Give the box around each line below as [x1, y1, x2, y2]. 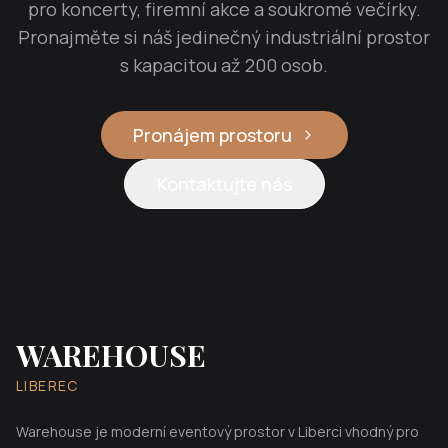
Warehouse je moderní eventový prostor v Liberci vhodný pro [16, 422, 419, 441]
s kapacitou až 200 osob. [120, 53, 328, 77]
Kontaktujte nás [156, 172, 292, 196]
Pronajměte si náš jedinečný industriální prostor [18, 25, 430, 49]
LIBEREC [16, 376, 79, 395]
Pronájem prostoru [132, 123, 292, 147]
